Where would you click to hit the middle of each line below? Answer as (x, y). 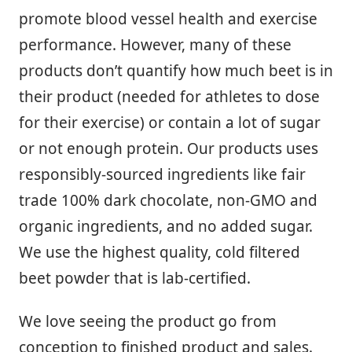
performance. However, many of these (155, 45)
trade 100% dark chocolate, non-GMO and (168, 201)
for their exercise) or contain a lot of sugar (170, 123)
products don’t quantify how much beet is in (176, 71)
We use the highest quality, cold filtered (159, 253)
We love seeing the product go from (148, 322)
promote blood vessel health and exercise (168, 19)
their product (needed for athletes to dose (169, 97)
